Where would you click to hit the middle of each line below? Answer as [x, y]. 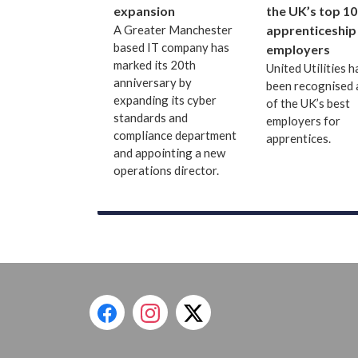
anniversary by [153, 83]
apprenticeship [311, 30]
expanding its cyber [165, 100]
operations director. [166, 171]
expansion [144, 11]
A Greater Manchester [173, 30]
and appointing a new [169, 153]
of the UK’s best [308, 103]
